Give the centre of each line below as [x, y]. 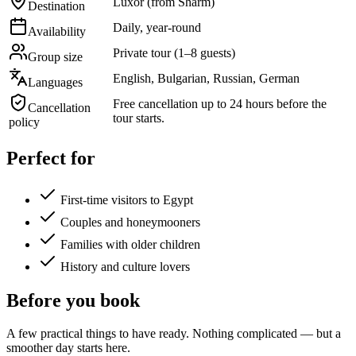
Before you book [73, 300]
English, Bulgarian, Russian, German [206, 78]
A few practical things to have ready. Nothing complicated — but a [174, 334]
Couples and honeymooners [130, 222]
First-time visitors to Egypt [127, 199]
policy [24, 122]
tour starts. [139, 118]
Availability [57, 31]
